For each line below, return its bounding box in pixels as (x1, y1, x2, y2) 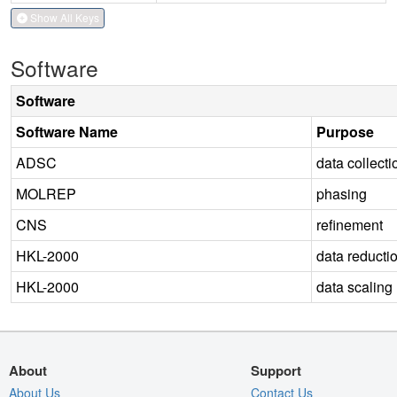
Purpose (316, 121, 374, 142)
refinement (316, 214, 383, 235)
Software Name (16, 121, 118, 142)
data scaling (316, 276, 393, 297)
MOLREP (16, 183, 76, 204)
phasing (316, 183, 367, 204)
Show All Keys (27, 10, 99, 26)
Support (251, 360, 301, 380)
